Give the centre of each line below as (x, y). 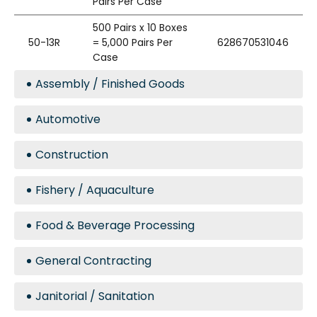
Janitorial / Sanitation (95, 296)
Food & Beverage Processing (115, 225)
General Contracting (93, 261)
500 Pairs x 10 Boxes (140, 28)
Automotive (68, 119)
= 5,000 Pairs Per (133, 42)
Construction (72, 155)
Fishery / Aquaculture (95, 190)
